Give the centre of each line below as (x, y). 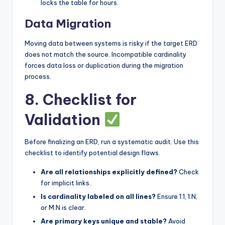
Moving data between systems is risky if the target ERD (111, 43)
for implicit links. (66, 183)
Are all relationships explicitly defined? (109, 172)
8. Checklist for (81, 99)
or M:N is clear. (63, 207)
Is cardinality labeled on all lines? (98, 196)
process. (38, 76)
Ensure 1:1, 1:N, (177, 196)
